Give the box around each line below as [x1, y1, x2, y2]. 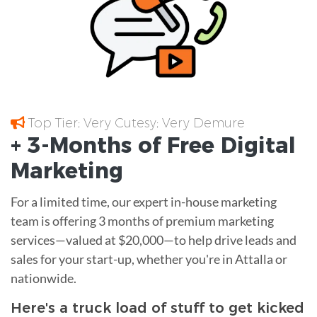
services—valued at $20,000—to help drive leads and [11, 231, 296, 248]
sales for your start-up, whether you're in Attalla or [11, 250, 287, 267]
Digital [214, 132, 296, 158]
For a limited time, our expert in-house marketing [11, 193, 277, 209]
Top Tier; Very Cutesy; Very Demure [25, 115, 245, 131]
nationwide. [11, 270, 76, 286]
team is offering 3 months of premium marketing [11, 212, 274, 229]
